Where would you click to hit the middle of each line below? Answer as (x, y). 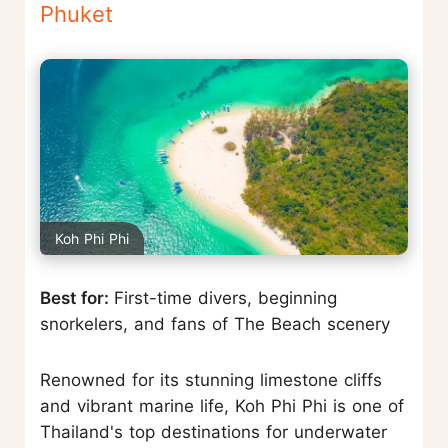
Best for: (77, 297)
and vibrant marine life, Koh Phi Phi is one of (222, 405)
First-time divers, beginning (225, 297)
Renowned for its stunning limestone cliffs (211, 379)
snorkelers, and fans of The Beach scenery (215, 323)
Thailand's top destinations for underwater (213, 431)
